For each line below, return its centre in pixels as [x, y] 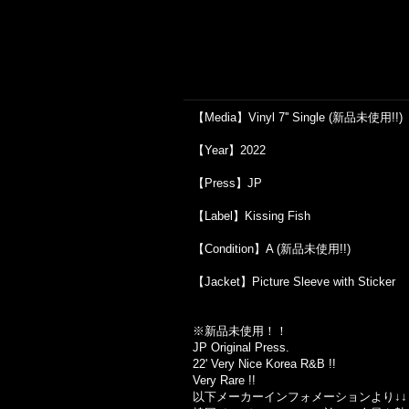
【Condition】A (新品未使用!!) [272, 249]
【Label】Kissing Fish [252, 216]
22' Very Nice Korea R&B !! [264, 364]
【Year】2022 [229, 150]
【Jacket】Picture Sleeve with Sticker [294, 282]
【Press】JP [227, 183]
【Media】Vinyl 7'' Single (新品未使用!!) [298, 117]
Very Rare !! [224, 380]
